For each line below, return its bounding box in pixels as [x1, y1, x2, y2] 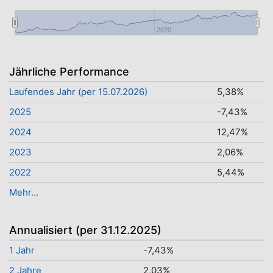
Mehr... [9, 186, 38, 198]
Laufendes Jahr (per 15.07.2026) [9, 86, 147, 97]
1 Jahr [9, 244, 35, 256]
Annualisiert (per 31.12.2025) [9, 224, 161, 236]
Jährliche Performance [9, 65, 129, 78]
